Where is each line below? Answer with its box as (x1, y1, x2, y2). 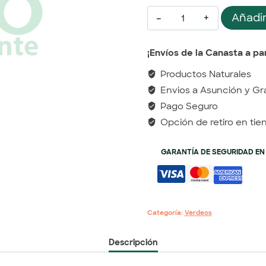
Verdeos (184, 208, 212, 217)
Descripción (108, 236, 158, 248)
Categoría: (147, 208, 185, 217)
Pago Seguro (158, 100, 218, 112)
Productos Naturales (158, 68, 252, 80)
